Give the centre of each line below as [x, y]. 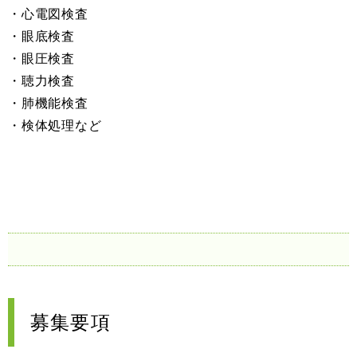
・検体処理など [55, 125]
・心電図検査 [48, 14]
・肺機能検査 [48, 103]
